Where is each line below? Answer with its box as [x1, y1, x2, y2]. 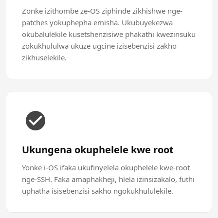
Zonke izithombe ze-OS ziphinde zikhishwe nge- [22, 6, 182, 16]
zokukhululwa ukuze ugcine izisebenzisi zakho [22, 41, 177, 51]
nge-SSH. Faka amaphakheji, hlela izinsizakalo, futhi [22, 174, 195, 184]
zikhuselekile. [22, 53, 67, 62]
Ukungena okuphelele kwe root [22, 143, 174, 156]
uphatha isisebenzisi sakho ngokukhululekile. [22, 186, 173, 196]
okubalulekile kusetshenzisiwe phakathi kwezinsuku [22, 29, 196, 39]
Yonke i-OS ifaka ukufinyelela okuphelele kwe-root [22, 163, 190, 172]
